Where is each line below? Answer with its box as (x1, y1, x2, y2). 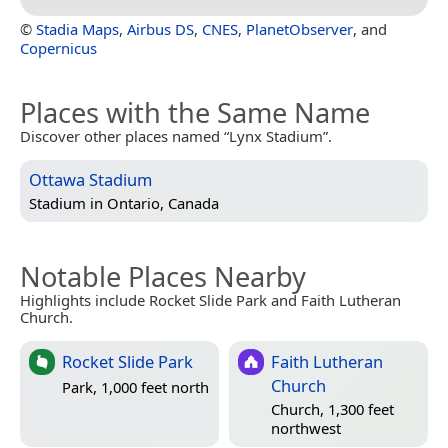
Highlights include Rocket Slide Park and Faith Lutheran (20, 289, 401, 310)
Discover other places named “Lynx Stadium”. (20, 125, 332, 146)
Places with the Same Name (20, 93, 370, 131)
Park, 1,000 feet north (62, 377, 209, 398)
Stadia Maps (36, 18, 119, 39)
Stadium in (29, 192, 107, 213)
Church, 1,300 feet (271, 398, 394, 419)
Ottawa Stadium (29, 167, 152, 191)
